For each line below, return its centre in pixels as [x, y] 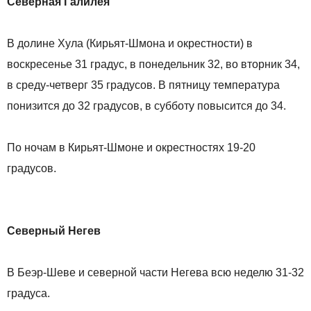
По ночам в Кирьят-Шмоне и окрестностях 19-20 [131, 148]
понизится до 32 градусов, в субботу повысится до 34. [146, 106]
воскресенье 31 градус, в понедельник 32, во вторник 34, [153, 65]
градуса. [28, 294]
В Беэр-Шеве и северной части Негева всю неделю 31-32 [155, 273]
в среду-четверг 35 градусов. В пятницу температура [143, 85]
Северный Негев [54, 231]
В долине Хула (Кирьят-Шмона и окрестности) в [130, 44]
